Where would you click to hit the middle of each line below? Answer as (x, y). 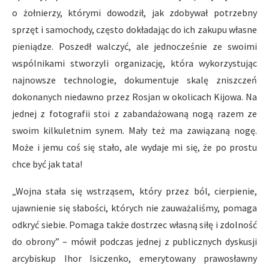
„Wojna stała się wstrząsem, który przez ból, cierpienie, (134, 191)
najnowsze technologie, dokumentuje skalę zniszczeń (134, 80)
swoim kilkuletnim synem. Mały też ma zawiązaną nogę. (134, 130)
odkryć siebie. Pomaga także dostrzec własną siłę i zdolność (134, 225)
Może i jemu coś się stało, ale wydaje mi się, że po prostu (134, 147)
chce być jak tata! (47, 164)
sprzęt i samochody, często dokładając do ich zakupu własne (134, 29)
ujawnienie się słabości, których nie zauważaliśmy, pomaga (134, 208)
